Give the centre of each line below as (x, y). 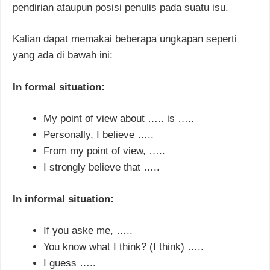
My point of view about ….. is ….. (119, 119)
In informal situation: (63, 199)
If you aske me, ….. (88, 231)
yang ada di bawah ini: (63, 55)
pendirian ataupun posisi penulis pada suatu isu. (121, 7)
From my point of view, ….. (104, 151)
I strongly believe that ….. (102, 168)
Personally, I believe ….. (99, 135)
